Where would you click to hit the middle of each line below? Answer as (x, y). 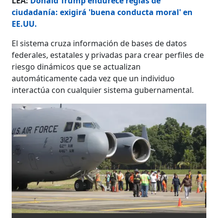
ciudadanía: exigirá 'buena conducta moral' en (102, 12)
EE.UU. (25, 24)
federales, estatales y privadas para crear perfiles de (108, 55)
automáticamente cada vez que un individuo (93, 78)
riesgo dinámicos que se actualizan (76, 66)
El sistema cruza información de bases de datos (100, 43)
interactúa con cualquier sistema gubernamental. (103, 90)
